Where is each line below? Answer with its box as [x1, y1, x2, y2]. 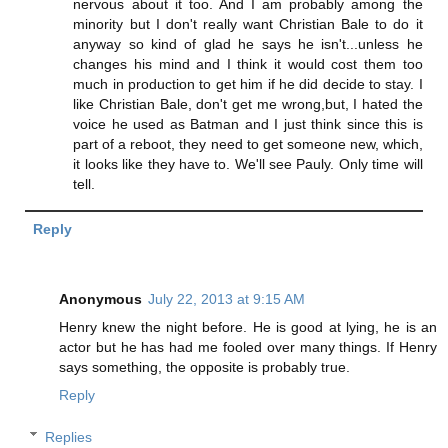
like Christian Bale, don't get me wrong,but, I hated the [73, 96, 423, 112]
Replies [45, 428, 93, 445]
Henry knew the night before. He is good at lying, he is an [59, 319, 437, 336]
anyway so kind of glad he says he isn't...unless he [73, 36, 423, 52]
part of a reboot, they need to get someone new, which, [73, 136, 423, 152]
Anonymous [59, 291, 142, 308]
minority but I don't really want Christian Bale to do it [73, 16, 423, 32]
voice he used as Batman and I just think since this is [73, 116, 423, 132]
